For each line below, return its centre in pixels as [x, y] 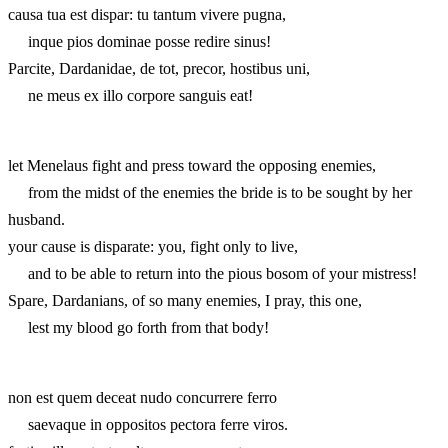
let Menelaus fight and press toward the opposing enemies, [192, 165]
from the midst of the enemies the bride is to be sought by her [210, 192]
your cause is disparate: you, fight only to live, [153, 246]
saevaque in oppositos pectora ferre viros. [148, 424]
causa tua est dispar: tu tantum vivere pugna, [147, 14]
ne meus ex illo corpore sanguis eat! [130, 95]
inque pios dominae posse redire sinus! [139, 41]
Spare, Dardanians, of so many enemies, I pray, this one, [185, 300]
